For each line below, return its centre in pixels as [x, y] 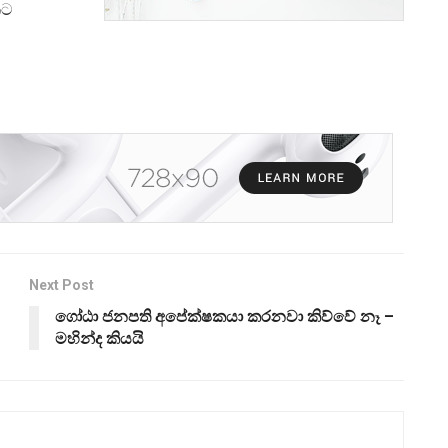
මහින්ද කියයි [99, 338]
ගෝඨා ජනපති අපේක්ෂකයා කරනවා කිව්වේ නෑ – [224, 316]
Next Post [61, 284]
